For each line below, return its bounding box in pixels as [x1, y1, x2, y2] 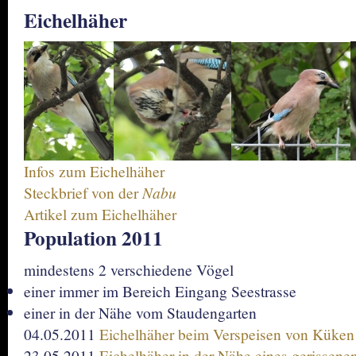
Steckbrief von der [24, 182, 142, 203]
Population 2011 [24, 223, 163, 253]
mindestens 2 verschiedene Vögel [24, 259, 234, 280]
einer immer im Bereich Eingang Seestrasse [24, 281, 296, 301]
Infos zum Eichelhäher [24, 161, 164, 181]
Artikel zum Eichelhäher [24, 203, 176, 224]
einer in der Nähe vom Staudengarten [24, 302, 257, 323]
